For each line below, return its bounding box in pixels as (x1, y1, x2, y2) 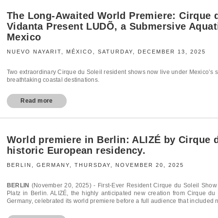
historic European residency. (7, 145, 146, 156)
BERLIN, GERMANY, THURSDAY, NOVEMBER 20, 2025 (7, 162, 184, 168)
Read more (20, 97, 53, 104)
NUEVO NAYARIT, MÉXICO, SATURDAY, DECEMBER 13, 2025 (7, 48, 206, 54)
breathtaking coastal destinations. (7, 76, 100, 83)
